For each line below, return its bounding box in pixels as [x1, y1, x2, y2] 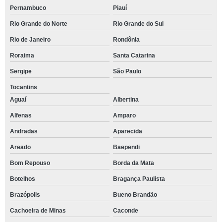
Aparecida [112, 128, 142, 135]
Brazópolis [10, 191, 40, 198]
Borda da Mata [112, 160, 154, 166]
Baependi [112, 144, 140, 151]
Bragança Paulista [112, 175, 165, 182]
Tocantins [10, 84, 37, 91]
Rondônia [112, 36, 140, 43]
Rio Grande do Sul [112, 20, 164, 27]
